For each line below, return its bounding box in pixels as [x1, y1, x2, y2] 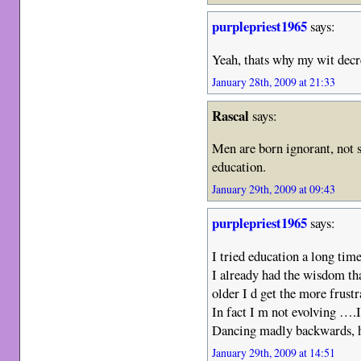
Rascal [212, 105, 250, 126]
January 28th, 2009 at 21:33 [212, 73, 336, 89]
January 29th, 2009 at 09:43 [212, 181, 336, 197]
